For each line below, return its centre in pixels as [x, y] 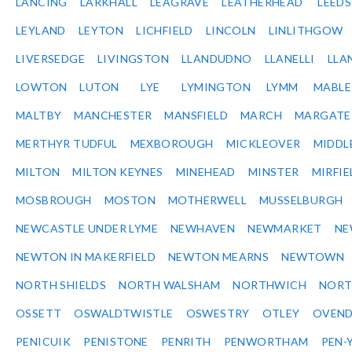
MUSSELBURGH [301, 200]
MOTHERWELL [208, 200]
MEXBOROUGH [172, 144]
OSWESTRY [218, 313]
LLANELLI [290, 59]
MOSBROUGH [54, 200]
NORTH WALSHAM [170, 285]
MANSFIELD [196, 115]
